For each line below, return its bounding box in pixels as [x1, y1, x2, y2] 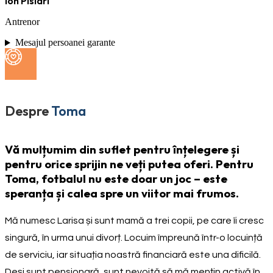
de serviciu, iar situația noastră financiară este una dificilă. [5, 249, 261, 260]
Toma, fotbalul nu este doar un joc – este [5, 171, 227, 186]
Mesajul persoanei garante [15, 37, 115, 48]
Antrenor [5, 16, 40, 27]
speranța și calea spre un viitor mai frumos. [5, 185, 239, 200]
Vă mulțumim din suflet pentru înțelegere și [5, 141, 239, 157]
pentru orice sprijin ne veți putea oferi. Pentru [5, 156, 253, 171]
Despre [5, 102, 49, 120]
